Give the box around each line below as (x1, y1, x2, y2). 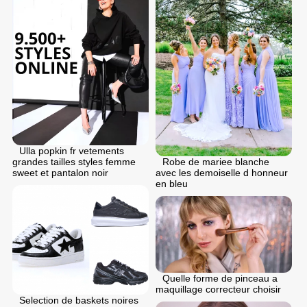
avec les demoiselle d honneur (156, 167, 288, 179)
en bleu (156, 178, 188, 190)
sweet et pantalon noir (12, 167, 108, 179)
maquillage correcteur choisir (156, 284, 281, 295)
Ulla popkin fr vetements (19, 145, 124, 157)
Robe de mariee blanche (162, 156, 269, 168)
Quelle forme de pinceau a (162, 273, 278, 284)
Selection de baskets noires (19, 294, 138, 306)
